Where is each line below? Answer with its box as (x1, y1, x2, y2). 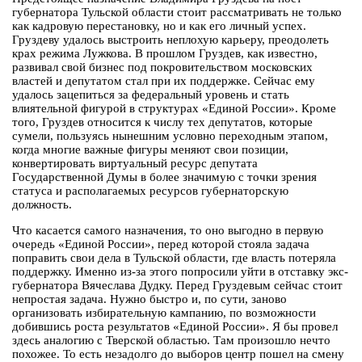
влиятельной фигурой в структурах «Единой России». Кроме (12, 102, 336, 116)
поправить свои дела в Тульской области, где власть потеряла (12, 251, 336, 265)
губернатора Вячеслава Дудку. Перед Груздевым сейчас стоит (12, 279, 343, 293)
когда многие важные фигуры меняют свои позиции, (12, 143, 288, 157)
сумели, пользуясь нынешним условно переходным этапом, (12, 129, 328, 143)
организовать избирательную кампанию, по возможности (12, 306, 316, 320)
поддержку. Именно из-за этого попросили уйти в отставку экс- (12, 265, 348, 279)
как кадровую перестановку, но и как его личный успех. (12, 19, 306, 33)
